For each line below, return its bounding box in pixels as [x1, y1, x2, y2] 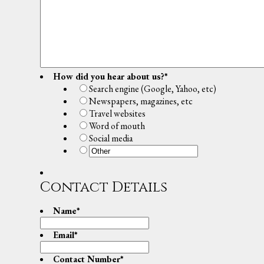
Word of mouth [88, 120, 145, 133]
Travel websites [88, 107, 146, 120]
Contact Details [40, 178, 167, 197]
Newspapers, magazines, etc [88, 95, 193, 108]
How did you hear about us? [52, 70, 164, 83]
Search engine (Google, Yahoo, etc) [88, 82, 216, 95]
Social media [88, 132, 133, 145]
